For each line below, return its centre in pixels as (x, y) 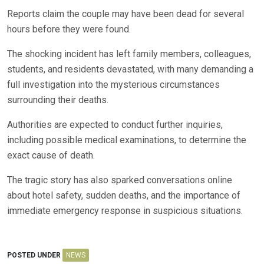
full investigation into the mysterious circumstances (113, 85)
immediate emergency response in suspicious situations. (125, 211)
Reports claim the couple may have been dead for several (126, 14)
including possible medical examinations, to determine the (127, 140)
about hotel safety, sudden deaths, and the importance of (124, 196)
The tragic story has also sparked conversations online (120, 180)
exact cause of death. (51, 156)
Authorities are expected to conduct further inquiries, (115, 125)
